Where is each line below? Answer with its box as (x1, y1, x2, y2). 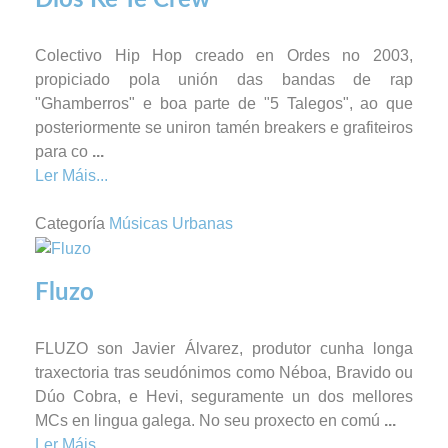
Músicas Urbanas (109, 214, 233, 232)
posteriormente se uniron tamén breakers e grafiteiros (35, 118, 413, 136)
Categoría (35, 214, 105, 232)
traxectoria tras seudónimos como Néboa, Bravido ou (35, 363, 413, 381)
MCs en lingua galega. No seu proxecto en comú (35, 411, 384, 429)
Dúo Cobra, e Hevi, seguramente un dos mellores (35, 387, 413, 405)
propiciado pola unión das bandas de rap (35, 70, 413, 88)
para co (35, 142, 92, 160)
